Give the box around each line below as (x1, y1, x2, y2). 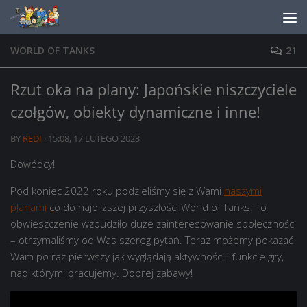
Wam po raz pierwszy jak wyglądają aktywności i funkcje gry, (10, 249, 284, 263)
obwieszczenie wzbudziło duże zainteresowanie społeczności (10, 217, 296, 230)
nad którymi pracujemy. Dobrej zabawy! (10, 266, 193, 280)
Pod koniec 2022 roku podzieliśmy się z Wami (10, 184, 224, 197)
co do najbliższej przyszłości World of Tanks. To (47, 200, 267, 214)
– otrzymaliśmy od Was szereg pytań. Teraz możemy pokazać (10, 233, 293, 247)
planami (10, 200, 47, 214)
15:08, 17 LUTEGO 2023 (48, 132, 140, 145)
